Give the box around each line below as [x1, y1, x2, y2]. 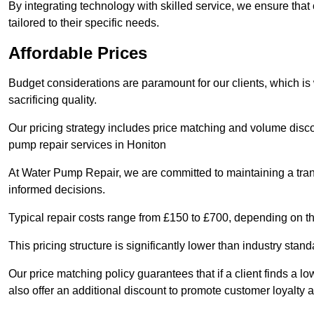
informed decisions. [8, 184, 108, 196]
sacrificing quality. [8, 94, 100, 107]
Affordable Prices [8, 43, 147, 63]
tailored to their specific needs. [8, 17, 159, 29]
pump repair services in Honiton [8, 139, 166, 151]
